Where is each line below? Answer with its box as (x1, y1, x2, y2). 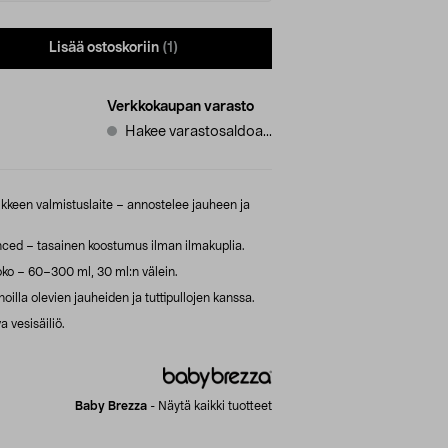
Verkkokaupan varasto (107, 99, 254, 114)
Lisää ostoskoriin (49, 41, 159, 56)
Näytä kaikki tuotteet (158, 399, 272, 412)
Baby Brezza (75, 399, 147, 412)
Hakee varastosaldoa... (125, 124, 272, 139)
